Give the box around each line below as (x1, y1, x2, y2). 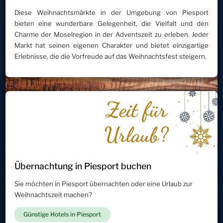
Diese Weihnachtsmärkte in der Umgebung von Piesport (14, 8, 209, 16)
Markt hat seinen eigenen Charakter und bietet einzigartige (14, 41, 209, 49)
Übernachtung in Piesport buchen (14, 161, 151, 172)
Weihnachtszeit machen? (14, 191, 92, 199)
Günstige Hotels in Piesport (23, 211, 102, 219)
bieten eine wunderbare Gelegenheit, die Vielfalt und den (14, 19, 209, 27)
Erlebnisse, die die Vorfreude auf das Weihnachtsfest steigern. (14, 52, 207, 60)
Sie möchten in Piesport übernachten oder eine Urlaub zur (14, 180, 193, 188)
